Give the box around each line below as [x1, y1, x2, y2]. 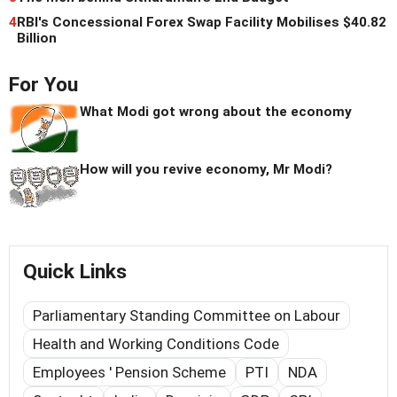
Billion [17, 29, 57, 46]
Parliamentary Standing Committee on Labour [33, 306, 340, 324]
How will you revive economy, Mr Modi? [80, 160, 332, 177]
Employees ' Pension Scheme [33, 362, 226, 381]
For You [9, 72, 78, 97]
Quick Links [23, 259, 127, 284]
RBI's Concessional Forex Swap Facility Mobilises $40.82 [17, 13, 386, 30]
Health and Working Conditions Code [33, 334, 279, 353]
